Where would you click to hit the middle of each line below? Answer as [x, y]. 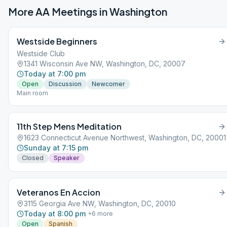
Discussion [65, 84]
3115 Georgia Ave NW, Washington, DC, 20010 [100, 203]
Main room [32, 93]
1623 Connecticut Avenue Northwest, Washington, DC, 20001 [125, 138]
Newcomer [108, 84]
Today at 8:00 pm [55, 214]
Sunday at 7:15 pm [56, 148]
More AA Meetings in [59, 11]
